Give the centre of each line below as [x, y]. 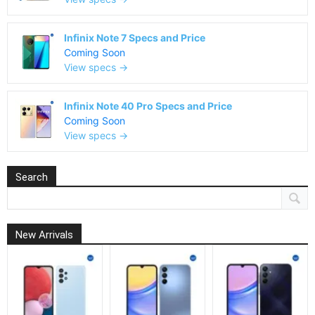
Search [32, 177]
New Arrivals [44, 235]
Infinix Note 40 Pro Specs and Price [148, 106]
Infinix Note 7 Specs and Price [135, 38]
